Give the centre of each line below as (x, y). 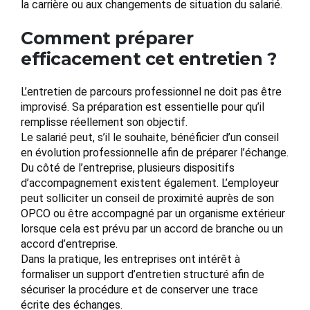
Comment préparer (107, 38)
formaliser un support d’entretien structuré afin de (143, 275)
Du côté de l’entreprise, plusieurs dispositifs (128, 168)
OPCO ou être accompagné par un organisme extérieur (153, 214)
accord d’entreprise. (69, 244)
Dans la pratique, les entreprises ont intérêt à (130, 259)
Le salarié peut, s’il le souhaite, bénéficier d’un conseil (150, 138)
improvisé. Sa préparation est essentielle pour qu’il (143, 107)
